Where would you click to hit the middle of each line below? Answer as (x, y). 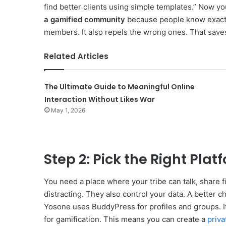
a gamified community (84, 19)
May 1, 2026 (68, 110)
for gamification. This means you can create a (126, 219)
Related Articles (76, 56)
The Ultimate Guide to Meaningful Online (119, 87)
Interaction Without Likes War (99, 99)
